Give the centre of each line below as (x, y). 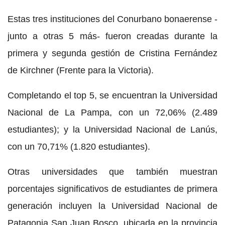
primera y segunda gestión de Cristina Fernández (113, 53)
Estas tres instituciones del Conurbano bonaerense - (113, 19)
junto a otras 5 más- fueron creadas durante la (113, 36)
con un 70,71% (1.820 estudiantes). (80, 146)
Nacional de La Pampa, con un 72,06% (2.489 (113, 112)
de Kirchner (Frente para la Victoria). (82, 70)
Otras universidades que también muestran (113, 172)
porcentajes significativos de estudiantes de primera (113, 189)
